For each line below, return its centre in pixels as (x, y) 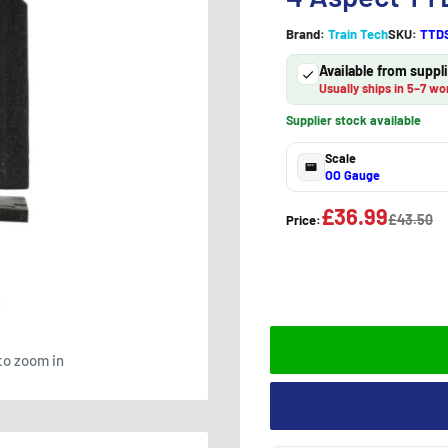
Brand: (305, 34)
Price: (303, 220)
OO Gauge (352, 175)
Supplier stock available (353, 120)
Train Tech (358, 34)
